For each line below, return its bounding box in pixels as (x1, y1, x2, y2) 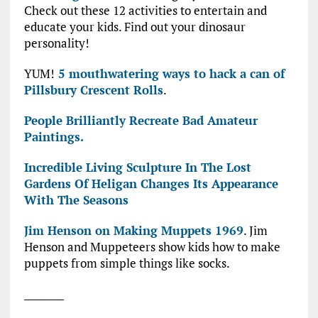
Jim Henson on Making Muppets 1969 (23, 222, 243, 239)
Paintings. (23, 128, 84, 146)
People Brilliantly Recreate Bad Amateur (23, 112, 258, 129)
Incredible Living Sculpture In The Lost (23, 159, 251, 176)
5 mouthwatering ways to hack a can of (54, 65, 285, 82)
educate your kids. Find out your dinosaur (23, 18, 246, 35)
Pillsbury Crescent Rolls (23, 82, 163, 99)
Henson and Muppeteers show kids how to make (23, 238, 280, 256)
